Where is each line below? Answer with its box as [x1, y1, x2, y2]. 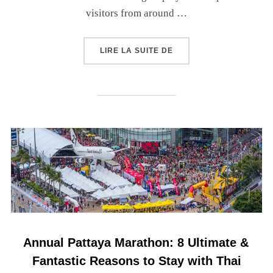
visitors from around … [86, 7, 187, 19]
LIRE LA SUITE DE [100, 46, 173, 55]
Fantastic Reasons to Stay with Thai [32, 253, 241, 268]
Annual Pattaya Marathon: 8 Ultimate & [23, 235, 249, 249]
